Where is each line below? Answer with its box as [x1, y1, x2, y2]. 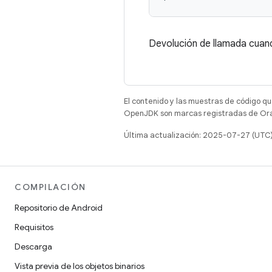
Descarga [15, 241, 52, 252]
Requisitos [15, 222, 53, 233]
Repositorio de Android [15, 202, 103, 213]
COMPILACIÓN [15, 182, 86, 192]
